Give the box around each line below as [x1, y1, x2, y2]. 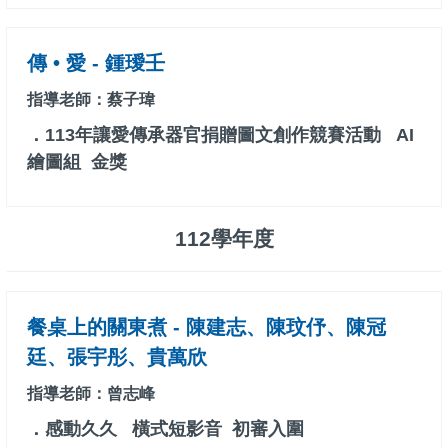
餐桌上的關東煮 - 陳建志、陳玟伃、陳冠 [27, 316, 386, 339]
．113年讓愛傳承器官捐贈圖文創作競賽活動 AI [27, 125, 414, 146]
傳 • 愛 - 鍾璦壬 [27, 52, 165, 75]
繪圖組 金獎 [27, 152, 127, 173]
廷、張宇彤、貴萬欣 [27, 346, 207, 369]
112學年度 [174, 227, 274, 251]
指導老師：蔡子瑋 [27, 91, 155, 109]
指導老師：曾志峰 [27, 385, 155, 403]
